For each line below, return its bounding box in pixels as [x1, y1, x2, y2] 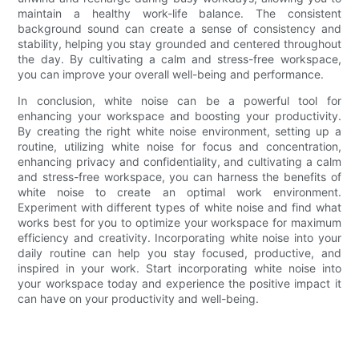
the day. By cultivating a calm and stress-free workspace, [18, 52, 341, 67]
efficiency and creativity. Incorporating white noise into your [18, 231, 341, 245]
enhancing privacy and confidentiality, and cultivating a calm [18, 155, 341, 169]
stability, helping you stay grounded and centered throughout [18, 37, 341, 51]
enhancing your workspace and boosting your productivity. [18, 109, 341, 123]
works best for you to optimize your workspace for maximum [18, 216, 341, 230]
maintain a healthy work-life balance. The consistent [18, 6, 341, 21]
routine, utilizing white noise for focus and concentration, [18, 139, 341, 154]
